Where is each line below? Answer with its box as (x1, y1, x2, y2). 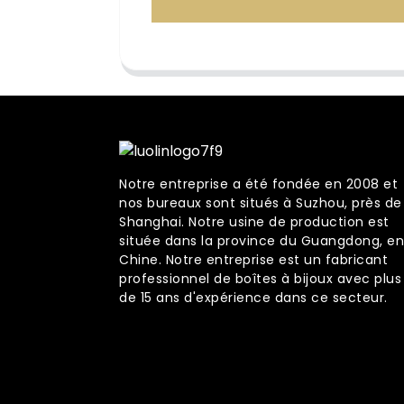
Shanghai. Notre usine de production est (119, 212, 390, 231)
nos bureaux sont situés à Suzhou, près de (119, 193, 402, 212)
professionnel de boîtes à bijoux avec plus (119, 269, 401, 288)
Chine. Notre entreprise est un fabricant (119, 250, 388, 269)
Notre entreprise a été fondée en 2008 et (119, 174, 398, 193)
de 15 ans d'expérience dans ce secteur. (119, 288, 388, 307)
